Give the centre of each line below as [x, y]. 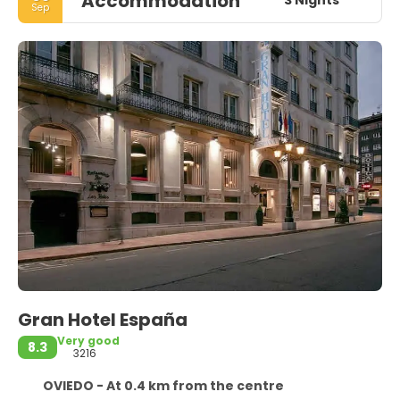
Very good [88, 340]
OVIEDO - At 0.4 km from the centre [163, 385]
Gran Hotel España [104, 319]
